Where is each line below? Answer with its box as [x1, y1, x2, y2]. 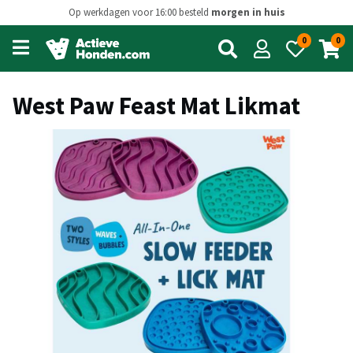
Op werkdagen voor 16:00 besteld [68, 6, 211, 20]
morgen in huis [210, 6, 285, 20]
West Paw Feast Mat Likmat [13, 90, 300, 121]
